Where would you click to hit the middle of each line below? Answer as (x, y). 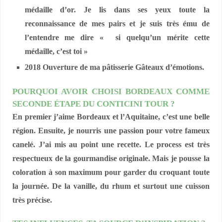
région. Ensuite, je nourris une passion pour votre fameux (111, 131)
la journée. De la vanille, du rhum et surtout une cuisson (111, 187)
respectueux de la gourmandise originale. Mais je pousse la (111, 159)
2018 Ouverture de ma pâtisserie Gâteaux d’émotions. (114, 68)
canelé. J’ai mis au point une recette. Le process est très (111, 145)
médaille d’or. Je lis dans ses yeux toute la (117, 10)
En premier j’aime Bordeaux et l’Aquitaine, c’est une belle (111, 117)
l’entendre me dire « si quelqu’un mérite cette (117, 38)
